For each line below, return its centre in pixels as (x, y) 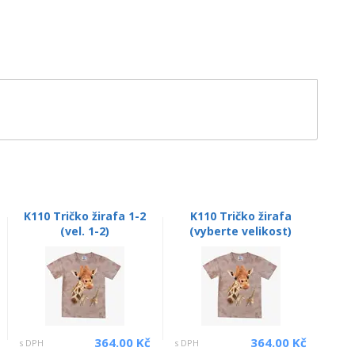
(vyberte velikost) (241, 231)
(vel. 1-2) (84, 231)
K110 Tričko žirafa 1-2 (84, 216)
